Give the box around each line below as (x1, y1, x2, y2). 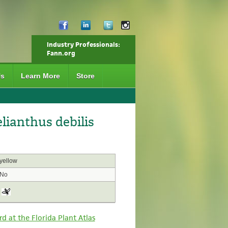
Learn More (20, 72, 60, 80)
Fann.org (46, 49, 75, 58)
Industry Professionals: (46, 40, 120, 49)
